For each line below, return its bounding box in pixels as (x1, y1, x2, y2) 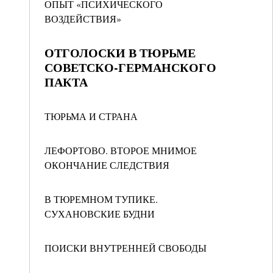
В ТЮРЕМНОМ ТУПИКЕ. (44, 193, 158, 205)
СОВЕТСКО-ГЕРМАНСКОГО (44, 58, 216, 76)
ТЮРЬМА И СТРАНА (44, 110, 138, 122)
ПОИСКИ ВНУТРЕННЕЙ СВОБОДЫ (44, 241, 207, 254)
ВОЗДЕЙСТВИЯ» (44, 12, 121, 25)
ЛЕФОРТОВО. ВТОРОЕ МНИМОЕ (44, 144, 197, 157)
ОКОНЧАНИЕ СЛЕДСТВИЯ (44, 158, 169, 171)
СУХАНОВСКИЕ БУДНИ (44, 207, 155, 220)
